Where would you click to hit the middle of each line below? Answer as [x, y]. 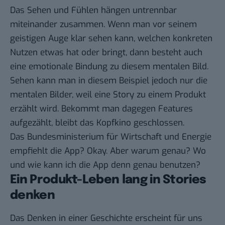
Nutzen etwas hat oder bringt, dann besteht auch [106, 53]
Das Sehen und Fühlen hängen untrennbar [93, 11]
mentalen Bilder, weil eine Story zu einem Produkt [108, 95]
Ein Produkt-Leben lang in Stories [108, 180]
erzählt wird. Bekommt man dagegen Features [101, 109]
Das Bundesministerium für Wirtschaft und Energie [111, 137]
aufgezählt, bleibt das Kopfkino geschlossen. [97, 123]
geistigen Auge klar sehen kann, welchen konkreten [111, 39]
